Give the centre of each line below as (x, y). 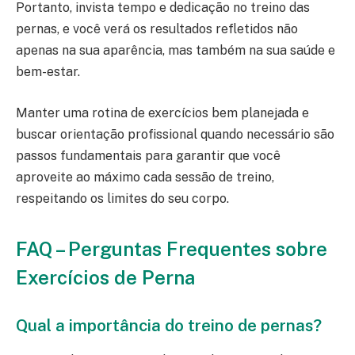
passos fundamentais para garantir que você (148, 155)
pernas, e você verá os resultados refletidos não (157, 29)
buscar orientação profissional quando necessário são (175, 134)
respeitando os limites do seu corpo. (122, 198)
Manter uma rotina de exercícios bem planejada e (162, 113)
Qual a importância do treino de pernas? (169, 326)
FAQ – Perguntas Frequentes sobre (172, 249)
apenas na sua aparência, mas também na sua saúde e (176, 51)
